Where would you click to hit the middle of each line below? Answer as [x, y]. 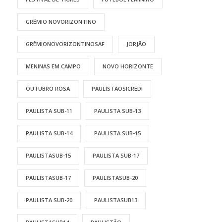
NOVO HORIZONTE [128, 66]
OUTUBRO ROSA [48, 89]
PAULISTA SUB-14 [49, 133]
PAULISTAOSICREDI [117, 89]
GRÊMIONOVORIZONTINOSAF [65, 44]
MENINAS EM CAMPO [53, 66]
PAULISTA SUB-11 [49, 111]
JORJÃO [136, 44]
